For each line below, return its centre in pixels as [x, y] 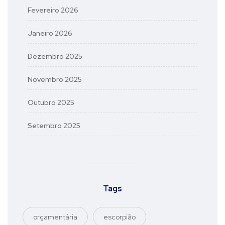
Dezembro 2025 [55, 56]
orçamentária [55, 217]
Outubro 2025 [51, 102]
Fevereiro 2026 [53, 10]
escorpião [120, 217]
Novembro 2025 [55, 79]
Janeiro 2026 [50, 33]
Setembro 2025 [54, 125]
